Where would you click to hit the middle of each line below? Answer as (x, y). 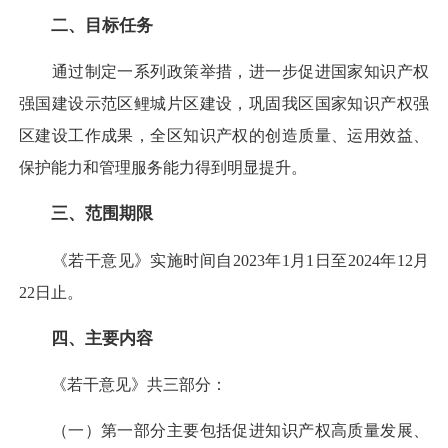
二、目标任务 (102, 25)
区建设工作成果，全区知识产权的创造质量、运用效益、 (224, 136)
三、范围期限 (102, 214)
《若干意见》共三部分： (123, 385)
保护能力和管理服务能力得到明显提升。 (163, 168)
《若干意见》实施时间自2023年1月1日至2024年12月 (224, 260)
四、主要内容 (102, 338)
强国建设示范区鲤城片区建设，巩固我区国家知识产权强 (224, 104)
